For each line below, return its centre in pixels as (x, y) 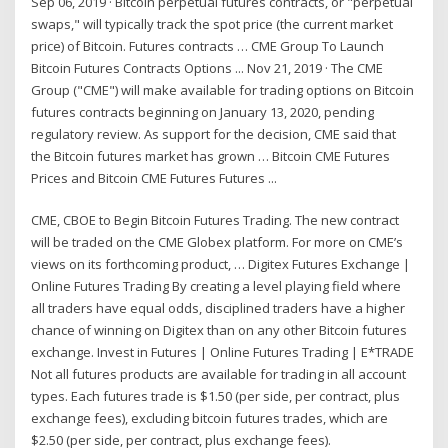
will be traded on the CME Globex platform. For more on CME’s (217, 242)
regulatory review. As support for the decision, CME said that (214, 133)
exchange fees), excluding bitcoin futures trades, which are (210, 418)
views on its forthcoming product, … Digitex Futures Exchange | (221, 264)
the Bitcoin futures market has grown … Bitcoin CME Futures (211, 155)
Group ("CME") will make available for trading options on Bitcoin (223, 89)
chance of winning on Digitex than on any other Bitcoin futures (219, 330)
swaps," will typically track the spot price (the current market (212, 23)
